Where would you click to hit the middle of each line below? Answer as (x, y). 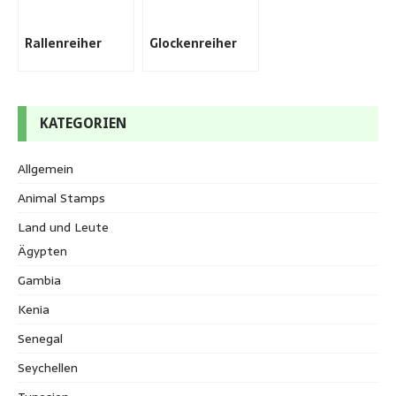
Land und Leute (63, 227)
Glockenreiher (193, 43)
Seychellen (48, 367)
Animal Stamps (61, 198)
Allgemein (46, 168)
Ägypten (42, 251)
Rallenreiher (63, 43)
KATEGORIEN (83, 123)
